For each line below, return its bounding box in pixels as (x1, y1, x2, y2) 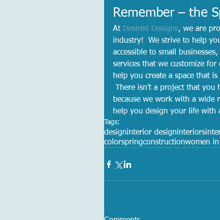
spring (121, 138, 143, 147)
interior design (127, 129, 177, 137)
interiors (177, 129, 205, 137)
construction (143, 138, 185, 147)
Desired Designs (123, 25, 178, 33)
